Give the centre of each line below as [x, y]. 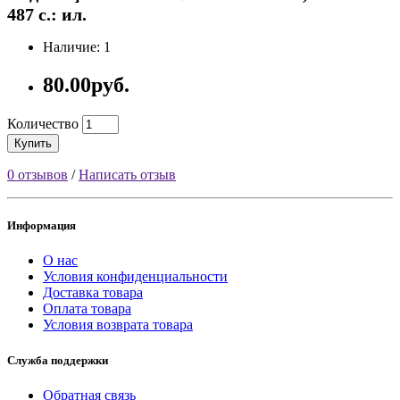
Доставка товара [93, 293]
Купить [33, 144]
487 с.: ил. [47, 15]
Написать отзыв [127, 175]
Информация [42, 226]
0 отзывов [37, 175]
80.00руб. [86, 85]
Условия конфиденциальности [135, 277]
